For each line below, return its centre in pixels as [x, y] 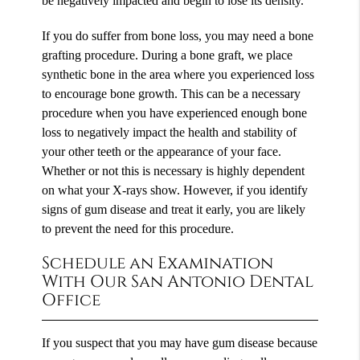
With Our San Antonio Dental [178, 282]
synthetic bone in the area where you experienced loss [178, 74]
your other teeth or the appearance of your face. [162, 151]
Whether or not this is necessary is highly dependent [174, 170]
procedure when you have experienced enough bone [175, 112]
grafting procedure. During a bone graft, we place [168, 55]
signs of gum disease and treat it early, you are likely [174, 209]
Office [72, 300]
